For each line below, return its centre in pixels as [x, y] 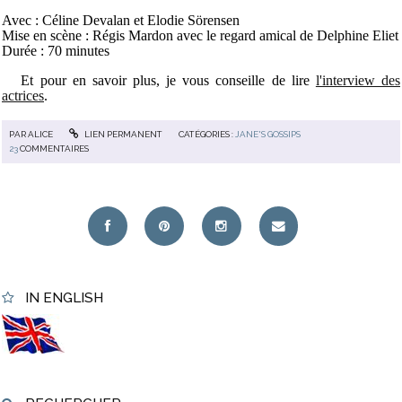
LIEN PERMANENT [122, 134]
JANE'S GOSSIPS [268, 134]
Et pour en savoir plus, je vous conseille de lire [159, 81]
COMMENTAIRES [55, 148]
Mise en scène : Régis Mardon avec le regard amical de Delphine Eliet [200, 36]
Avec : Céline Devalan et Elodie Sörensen [121, 21]
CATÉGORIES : [207, 134]
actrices [23, 96]
